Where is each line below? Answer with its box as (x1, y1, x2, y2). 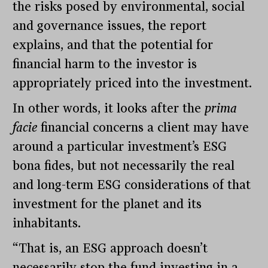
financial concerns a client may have (37, 120, 249, 135)
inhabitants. (13, 216, 81, 231)
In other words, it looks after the (13, 101, 205, 116)
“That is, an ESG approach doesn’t (13, 241, 208, 256)
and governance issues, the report (13, 19, 207, 33)
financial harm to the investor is (13, 57, 197, 72)
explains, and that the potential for (13, 38, 214, 53)
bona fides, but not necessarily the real (13, 159, 235, 173)
